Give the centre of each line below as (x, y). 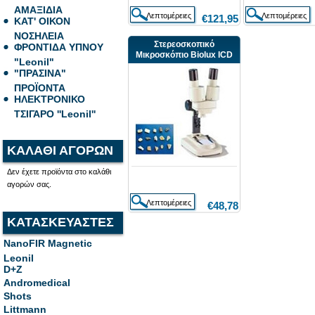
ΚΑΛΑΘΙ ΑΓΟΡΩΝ (60, 150)
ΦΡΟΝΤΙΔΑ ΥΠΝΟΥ (59, 47)
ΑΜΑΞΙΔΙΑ (38, 8)
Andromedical (37, 283)
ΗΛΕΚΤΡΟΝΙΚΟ (50, 99)
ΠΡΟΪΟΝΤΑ (40, 86)
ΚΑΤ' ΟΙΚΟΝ (42, 21)
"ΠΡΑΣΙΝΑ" (40, 73)
